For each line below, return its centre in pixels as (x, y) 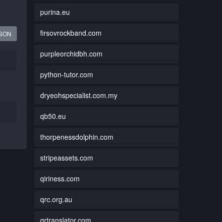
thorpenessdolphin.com (77, 137)
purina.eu (55, 12)
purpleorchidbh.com (71, 53)
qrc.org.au (56, 199)
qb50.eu (53, 116)
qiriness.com (60, 178)
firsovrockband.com (71, 32)
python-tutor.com (66, 74)
